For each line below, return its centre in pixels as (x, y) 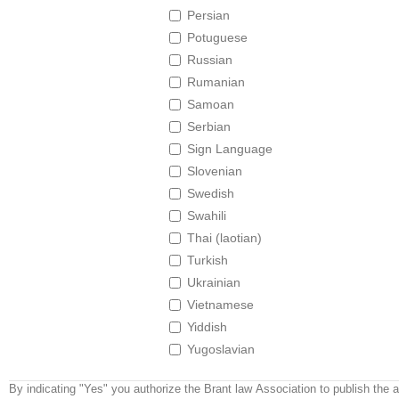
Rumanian (216, 82)
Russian (210, 60)
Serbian (209, 126)
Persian (208, 15)
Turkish (208, 260)
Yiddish (207, 327)
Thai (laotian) (224, 238)
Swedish (211, 193)
